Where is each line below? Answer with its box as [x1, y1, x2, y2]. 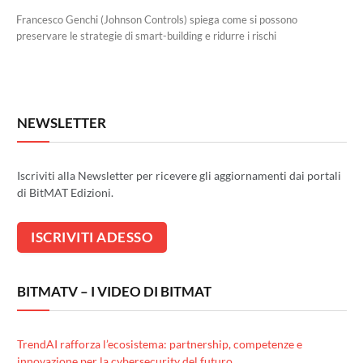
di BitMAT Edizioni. [17, 186, 113, 199]
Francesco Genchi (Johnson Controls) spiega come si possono [16, 13, 297, 26]
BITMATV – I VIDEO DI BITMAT [17, 282, 211, 300]
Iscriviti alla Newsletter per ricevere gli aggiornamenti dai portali [17, 169, 341, 182]
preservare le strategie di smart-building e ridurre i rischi [16, 29, 276, 42]
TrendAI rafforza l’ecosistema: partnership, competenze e [17, 336, 302, 351]
